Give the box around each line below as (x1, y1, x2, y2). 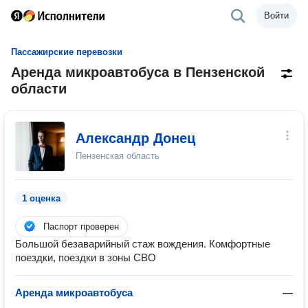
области (11, 81, 67, 96)
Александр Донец (76, 131, 195, 146)
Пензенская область (76, 151, 159, 161)
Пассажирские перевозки (11, 47, 122, 57)
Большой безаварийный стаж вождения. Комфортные (15, 238, 270, 250)
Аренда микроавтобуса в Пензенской (11, 65, 265, 80)
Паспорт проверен (43, 221, 119, 232)
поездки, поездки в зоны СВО (15, 252, 156, 263)
